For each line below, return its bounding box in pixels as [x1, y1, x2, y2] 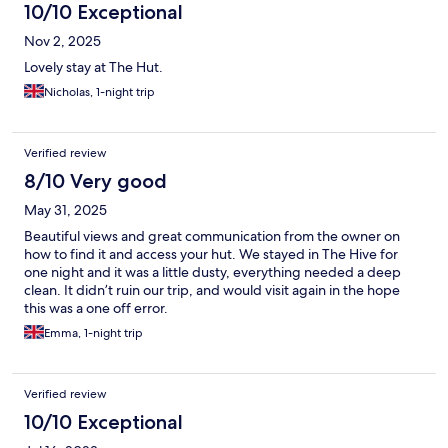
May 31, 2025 [24, 201, 107, 220]
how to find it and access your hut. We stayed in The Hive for [24, 245, 398, 264]
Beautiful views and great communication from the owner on [24, 227, 400, 246]
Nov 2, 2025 [24, 32, 101, 51]
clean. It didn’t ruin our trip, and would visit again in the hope [24, 281, 400, 300]
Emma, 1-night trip [44, 325, 143, 342]
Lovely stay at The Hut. [24, 58, 163, 77]
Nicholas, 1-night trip [44, 84, 155, 101]
